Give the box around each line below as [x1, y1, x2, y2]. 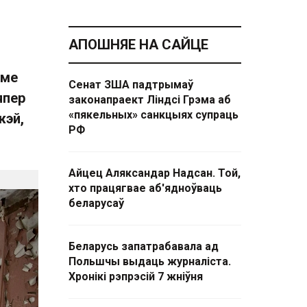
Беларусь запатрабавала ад [69, 240, 219, 253]
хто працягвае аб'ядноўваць [69, 182, 222, 195]
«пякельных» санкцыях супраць [69, 108, 238, 121]
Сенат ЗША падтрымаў [69, 78, 193, 91]
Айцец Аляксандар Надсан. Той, [69, 167, 241, 180]
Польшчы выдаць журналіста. [69, 255, 231, 268]
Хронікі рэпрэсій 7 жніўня [69, 270, 203, 283]
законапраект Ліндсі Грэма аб [69, 93, 231, 106]
